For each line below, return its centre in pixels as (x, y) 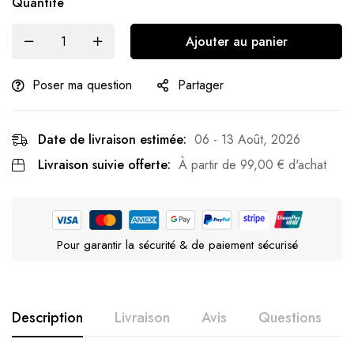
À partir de (209, 164)
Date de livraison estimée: (112, 139)
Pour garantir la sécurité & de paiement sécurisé (177, 245)
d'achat (305, 164)
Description (47, 317)
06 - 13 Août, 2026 (247, 139)
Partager (201, 85)
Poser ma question (82, 85)
